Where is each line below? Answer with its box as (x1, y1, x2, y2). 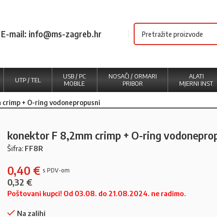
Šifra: (7, 144, 25, 153)
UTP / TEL (15, 76, 41, 84)
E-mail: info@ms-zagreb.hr (1, 28, 102, 39)
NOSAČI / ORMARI (108, 72, 157, 80)
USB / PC (63, 72, 86, 80)
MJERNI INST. (179, 79, 214, 87)
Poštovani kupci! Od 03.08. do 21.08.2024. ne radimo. (7, 189, 186, 198)
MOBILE (64, 79, 85, 87)
